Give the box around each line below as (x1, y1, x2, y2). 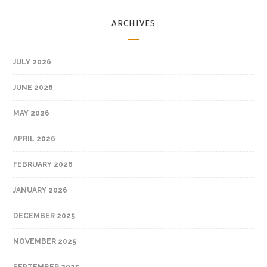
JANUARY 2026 (13, 185, 68, 194)
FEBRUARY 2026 (13, 160, 73, 169)
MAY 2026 (13, 108, 50, 117)
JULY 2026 (13, 57, 52, 66)
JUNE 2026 (13, 83, 54, 92)
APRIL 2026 (13, 134, 56, 143)
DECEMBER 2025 (13, 211, 76, 220)
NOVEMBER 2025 (13, 237, 77, 246)
